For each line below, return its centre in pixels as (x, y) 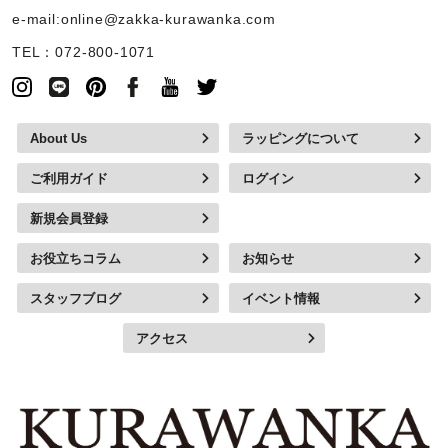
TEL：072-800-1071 (84, 53)
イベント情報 (280, 298)
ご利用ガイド (68, 178)
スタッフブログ (75, 298)
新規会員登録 (68, 218)
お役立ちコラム (75, 258)
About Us (58, 138)
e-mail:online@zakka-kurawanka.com (144, 20)
